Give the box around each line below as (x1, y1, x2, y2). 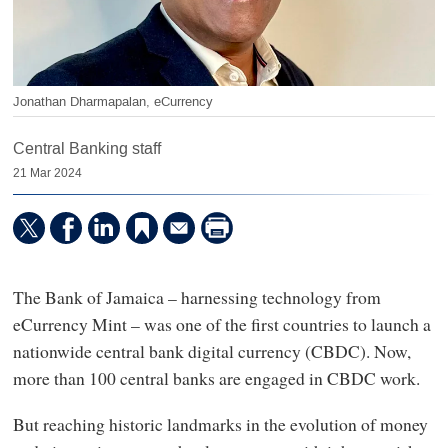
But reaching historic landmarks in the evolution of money (12, 411, 428, 436)
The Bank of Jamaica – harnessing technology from (12, 285, 381, 310)
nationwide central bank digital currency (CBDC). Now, (12, 339, 411, 364)
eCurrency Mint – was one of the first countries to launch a (12, 312, 431, 337)
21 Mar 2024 (12, 165, 82, 182)
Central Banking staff (12, 138, 161, 160)
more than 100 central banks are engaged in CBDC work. (12, 366, 426, 391)
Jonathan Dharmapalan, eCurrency (12, 92, 213, 110)
